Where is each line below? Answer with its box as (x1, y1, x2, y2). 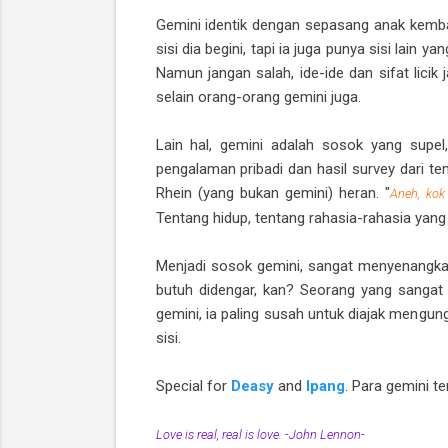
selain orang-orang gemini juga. (155, 87, 361, 106)
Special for (155, 376, 231, 395)
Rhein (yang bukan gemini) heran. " (155, 183, 391, 202)
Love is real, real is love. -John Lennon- (155, 426, 365, 442)
